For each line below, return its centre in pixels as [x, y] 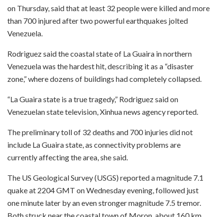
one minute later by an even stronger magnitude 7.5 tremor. [104, 202]
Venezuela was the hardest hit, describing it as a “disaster [101, 66]
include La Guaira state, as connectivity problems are [94, 144]
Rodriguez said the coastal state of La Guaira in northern [100, 53]
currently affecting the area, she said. [68, 157]
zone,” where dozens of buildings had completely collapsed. [104, 78]
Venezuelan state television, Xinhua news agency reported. [103, 111]
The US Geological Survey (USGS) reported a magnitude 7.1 [105, 177]
